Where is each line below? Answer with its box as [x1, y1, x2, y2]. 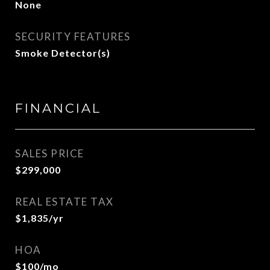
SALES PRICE [15, 147, 84, 160]
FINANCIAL [15, 101, 101, 116]
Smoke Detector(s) [15, 47, 110, 58]
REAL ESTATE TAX [15, 195, 114, 208]
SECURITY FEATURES [15, 30, 131, 43]
